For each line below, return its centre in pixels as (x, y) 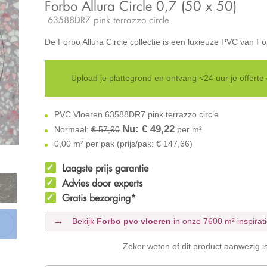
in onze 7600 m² (204, 221)
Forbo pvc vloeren (134, 221)
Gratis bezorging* (99, 198)
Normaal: (71, 129)
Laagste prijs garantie (105, 168)
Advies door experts (102, 183)
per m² (188, 129)
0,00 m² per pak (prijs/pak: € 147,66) (122, 143)
